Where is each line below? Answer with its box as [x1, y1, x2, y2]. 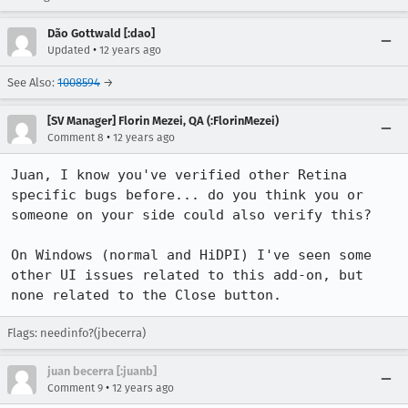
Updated [47, 44, 90, 56]
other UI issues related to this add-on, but [11, 267, 363, 283]
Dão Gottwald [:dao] [47, 26, 155, 40]
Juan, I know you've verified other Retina [11, 167, 347, 183]
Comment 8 [47, 131, 104, 144]
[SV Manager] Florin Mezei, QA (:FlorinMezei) [47, 114, 279, 127]
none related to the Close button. [11, 287, 281, 303]
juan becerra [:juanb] [47, 364, 157, 378]
